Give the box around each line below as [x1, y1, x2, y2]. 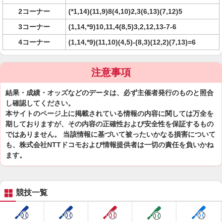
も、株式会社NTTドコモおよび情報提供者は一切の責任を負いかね [5, 141, 214, 149]
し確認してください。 [5, 99, 75, 107]
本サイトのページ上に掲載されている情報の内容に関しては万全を [5, 110, 214, 117]
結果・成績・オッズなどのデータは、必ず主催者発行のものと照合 [5, 89, 214, 97]
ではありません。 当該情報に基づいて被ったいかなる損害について [5, 130, 216, 138]
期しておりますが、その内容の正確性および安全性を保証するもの [5, 120, 214, 128]
